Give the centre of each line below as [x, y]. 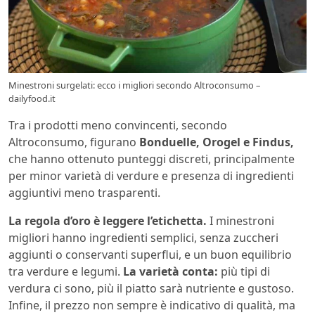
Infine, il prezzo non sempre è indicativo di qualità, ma [152, 306]
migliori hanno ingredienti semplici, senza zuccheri [143, 238]
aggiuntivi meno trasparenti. [84, 193]
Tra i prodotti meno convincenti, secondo [118, 126]
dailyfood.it [32, 99]
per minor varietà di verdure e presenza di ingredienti [151, 176]
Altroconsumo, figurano [74, 142]
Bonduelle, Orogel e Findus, [217, 142]
